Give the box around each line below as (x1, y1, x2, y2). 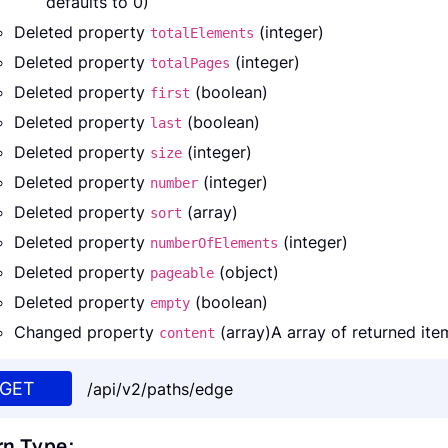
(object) (214, 262, 279, 283)
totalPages (150, 55, 230, 72)
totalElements (150, 25, 254, 42)
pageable (150, 265, 214, 282)
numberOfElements (150, 235, 278, 252)
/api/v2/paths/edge (87, 378, 233, 399)
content (159, 325, 215, 342)
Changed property (14, 322, 159, 343)
